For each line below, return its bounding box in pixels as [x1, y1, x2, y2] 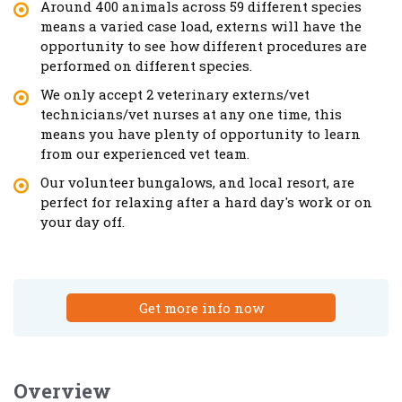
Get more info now [138, 298, 264, 317]
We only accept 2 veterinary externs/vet [40, 84, 310, 103]
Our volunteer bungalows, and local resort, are [40, 172, 354, 191]
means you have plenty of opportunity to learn [40, 124, 361, 143]
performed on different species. [40, 56, 252, 74]
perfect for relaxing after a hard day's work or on [40, 192, 372, 211]
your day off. [40, 212, 125, 231]
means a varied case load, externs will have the [40, 16, 362, 35]
